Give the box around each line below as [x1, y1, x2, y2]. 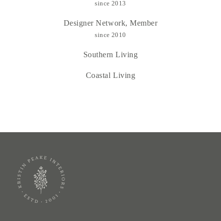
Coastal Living [85, 71, 136, 80]
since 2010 [95, 31, 126, 39]
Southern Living [83, 50, 138, 59]
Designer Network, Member [63, 19, 158, 28]
